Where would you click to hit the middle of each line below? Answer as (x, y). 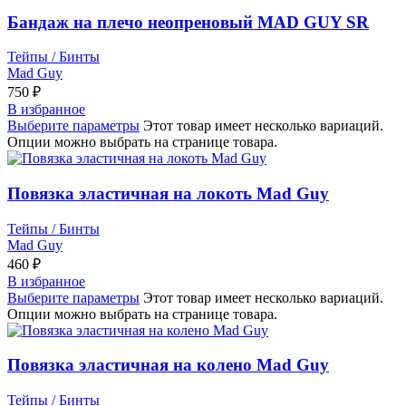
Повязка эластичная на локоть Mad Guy (168, 194)
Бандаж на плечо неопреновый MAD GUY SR (188, 22)
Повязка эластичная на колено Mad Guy (168, 365)
